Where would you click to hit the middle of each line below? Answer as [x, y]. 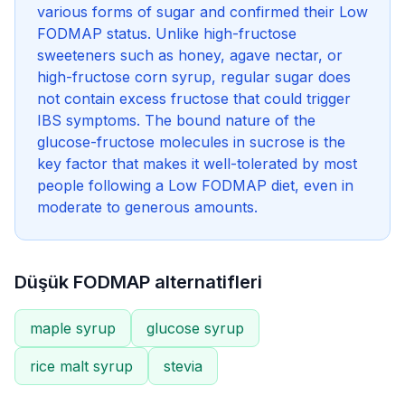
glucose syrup [195, 328]
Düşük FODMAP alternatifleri [138, 282]
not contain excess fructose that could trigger [194, 99]
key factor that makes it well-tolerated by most [197, 164]
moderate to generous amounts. [147, 207]
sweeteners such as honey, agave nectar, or [190, 55]
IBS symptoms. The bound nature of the [176, 120]
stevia [183, 366]
